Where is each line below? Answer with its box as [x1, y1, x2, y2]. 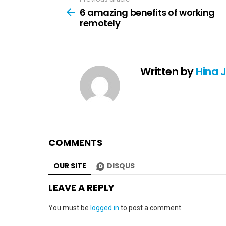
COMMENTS [48, 136, 102, 149]
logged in [90, 203, 119, 212]
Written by [140, 64, 196, 79]
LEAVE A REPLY [48, 181, 115, 194]
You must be [48, 203, 90, 212]
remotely [80, 16, 121, 29]
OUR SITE [53, 160, 86, 171]
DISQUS [107, 160, 135, 171]
